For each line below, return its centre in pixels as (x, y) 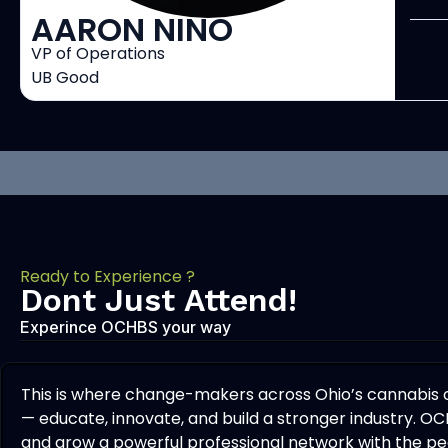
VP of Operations (98, 54)
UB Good (65, 78)
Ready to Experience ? (107, 277)
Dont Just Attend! (158, 300)
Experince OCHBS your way (125, 327)
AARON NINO (132, 30)
